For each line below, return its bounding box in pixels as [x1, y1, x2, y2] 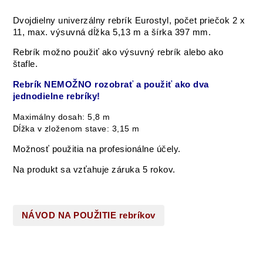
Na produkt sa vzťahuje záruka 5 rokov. [12, 164, 176, 174]
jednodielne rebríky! [12, 92, 100, 102]
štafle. [12, 59, 38, 69]
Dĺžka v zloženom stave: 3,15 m [12, 124, 140, 134]
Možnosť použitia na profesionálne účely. [12, 144, 181, 154]
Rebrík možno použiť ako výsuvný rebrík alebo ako [12, 48, 224, 58]
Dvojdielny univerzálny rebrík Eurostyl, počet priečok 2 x [12, 15, 245, 25]
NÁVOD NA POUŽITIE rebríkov [21, 210, 156, 220]
